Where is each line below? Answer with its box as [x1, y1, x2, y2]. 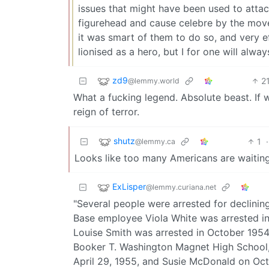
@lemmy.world [128, 76, 180, 85]
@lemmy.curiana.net [146, 182, 216, 192]
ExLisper [112, 181, 146, 192]
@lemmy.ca [135, 136, 175, 146]
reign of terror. [73, 105, 139, 118]
